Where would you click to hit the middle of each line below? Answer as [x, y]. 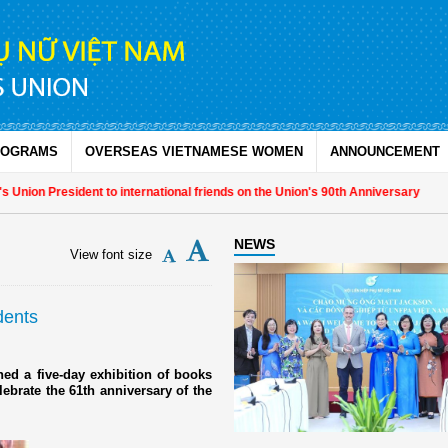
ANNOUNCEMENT [385, 151]
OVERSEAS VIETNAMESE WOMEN [194, 151]
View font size [110, 254]
